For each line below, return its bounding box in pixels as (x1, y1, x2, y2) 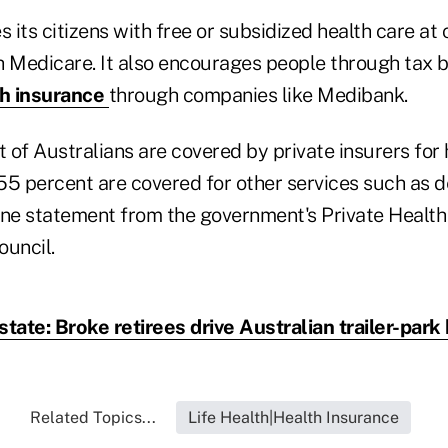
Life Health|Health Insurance (187, 408, 399, 428)
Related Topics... (29, 408, 156, 428)
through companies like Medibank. (108, 83, 408, 108)
